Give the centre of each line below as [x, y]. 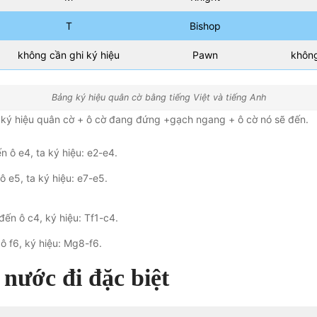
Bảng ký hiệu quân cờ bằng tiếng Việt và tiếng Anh [158, 97]
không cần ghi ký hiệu [69, 55]
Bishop [205, 26]
